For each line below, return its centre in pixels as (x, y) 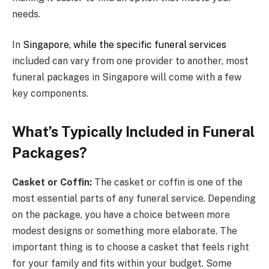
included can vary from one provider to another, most (130, 61)
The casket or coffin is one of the (167, 182)
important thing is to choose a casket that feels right (131, 247)
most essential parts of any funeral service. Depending (134, 198)
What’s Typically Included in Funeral (133, 131)
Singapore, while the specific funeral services (125, 45)
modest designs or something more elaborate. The (125, 231)
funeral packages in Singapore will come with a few (127, 77)
